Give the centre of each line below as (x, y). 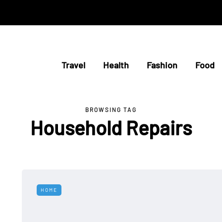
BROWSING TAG (111, 110)
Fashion (162, 65)
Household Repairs (111, 127)
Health (116, 65)
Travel (73, 65)
